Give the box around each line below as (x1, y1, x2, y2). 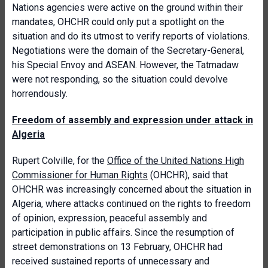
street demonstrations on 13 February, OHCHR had (12, 241, 223, 252)
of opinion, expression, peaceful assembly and (12, 212, 207, 224)
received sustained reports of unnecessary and (12, 255, 209, 267)
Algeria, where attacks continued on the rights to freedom (12, 198, 251, 209)
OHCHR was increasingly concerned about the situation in (12, 184, 251, 195)
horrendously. (12, 88, 68, 99)
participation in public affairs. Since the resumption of (12, 227, 234, 238)
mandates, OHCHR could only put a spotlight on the (12, 16, 224, 28)
